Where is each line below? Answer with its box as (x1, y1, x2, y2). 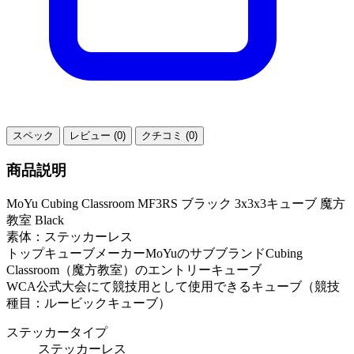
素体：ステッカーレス (6, 229, 133, 243)
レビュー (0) (70, 130, 126, 142)
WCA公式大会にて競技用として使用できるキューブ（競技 (6, 279, 340, 293)
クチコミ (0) (141, 130, 198, 142)
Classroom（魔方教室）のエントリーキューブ (6, 262, 262, 277)
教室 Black (6, 213, 64, 227)
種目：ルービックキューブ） (6, 296, 171, 310)
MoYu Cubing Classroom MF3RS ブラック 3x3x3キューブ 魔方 (6, 196, 345, 210)
